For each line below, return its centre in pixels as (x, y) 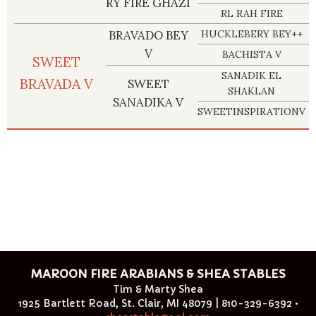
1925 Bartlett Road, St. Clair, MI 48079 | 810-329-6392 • (158, 303)
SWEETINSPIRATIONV (251, 111)
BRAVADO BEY (148, 35)
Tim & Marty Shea (158, 289)
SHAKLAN (251, 91)
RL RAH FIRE (251, 13)
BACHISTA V (251, 54)
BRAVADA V (56, 83)
